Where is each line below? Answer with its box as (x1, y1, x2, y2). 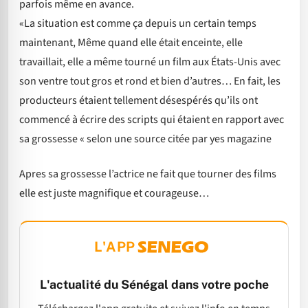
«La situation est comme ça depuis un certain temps (19, 16, 256, 32)
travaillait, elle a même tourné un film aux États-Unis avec (19, 54, 280, 70)
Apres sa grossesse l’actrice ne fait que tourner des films (19, 166, 276, 181)
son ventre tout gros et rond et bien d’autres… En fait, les (19, 74, 280, 89)
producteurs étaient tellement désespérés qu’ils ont (19, 93, 258, 109)
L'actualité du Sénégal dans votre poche (39, 277, 269, 292)
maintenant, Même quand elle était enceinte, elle (19, 35, 243, 51)
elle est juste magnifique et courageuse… (19, 185, 209, 201)
